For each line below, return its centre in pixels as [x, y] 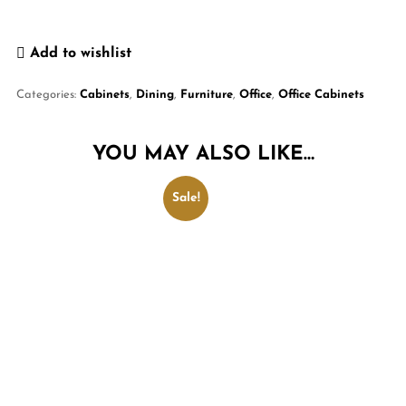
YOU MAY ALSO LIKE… [203, 155]
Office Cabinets [321, 95]
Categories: [48, 95]
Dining [155, 95]
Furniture [206, 95]
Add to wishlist [80, 53]
